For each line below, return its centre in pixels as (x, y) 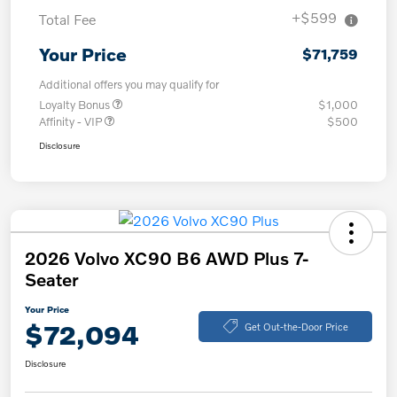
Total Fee (67, 19)
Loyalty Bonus (76, 105)
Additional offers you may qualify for (129, 85)
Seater (52, 280)
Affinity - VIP (72, 122)
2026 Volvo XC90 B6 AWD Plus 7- (167, 258)
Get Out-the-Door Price (296, 326)
